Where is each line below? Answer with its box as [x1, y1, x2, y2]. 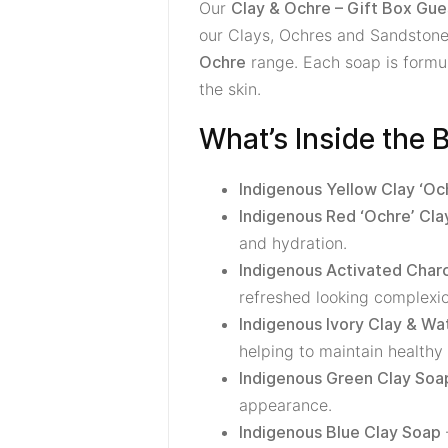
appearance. [239, 395, 332, 415]
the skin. [199, 79, 261, 99]
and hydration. [239, 233, 347, 253]
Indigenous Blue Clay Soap [239, 423, 441, 442]
